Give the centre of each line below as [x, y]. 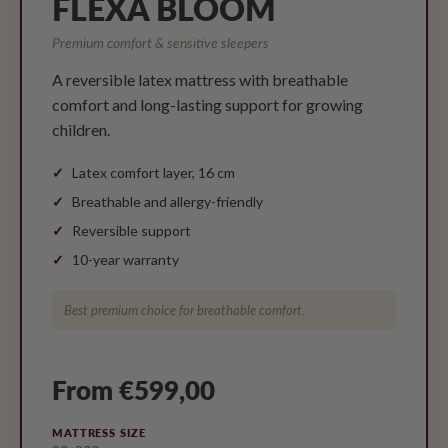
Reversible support [131, 231]
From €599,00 [133, 390]
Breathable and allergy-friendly [167, 202]
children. [81, 130]
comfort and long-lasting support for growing [207, 105]
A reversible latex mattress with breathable [200, 80]
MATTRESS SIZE [99, 433]
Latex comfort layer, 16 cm [153, 173]
